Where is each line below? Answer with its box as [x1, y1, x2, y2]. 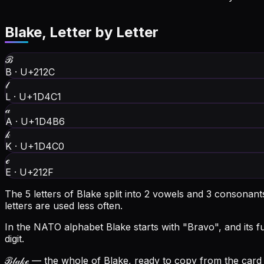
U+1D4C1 [19, 91, 61, 103]
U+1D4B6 [21, 115, 65, 128]
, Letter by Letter [42, 24, 159, 41]
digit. [5, 233, 24, 245]
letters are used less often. [5, 200, 123, 212]
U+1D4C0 [20, 140, 64, 153]
